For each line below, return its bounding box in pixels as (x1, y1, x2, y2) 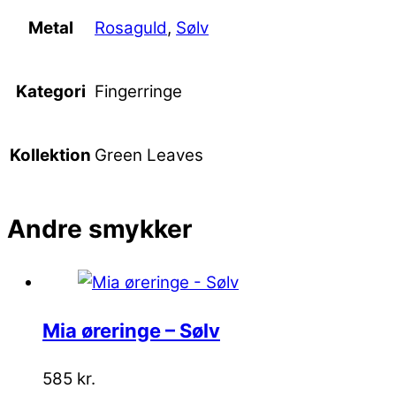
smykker (82, 213, 193, 244)
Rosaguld (95, 18, 167, 39)
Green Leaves (95, 145, 203, 166)
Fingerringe (95, 81, 182, 103)
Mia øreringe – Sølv (42, 319, 220, 343)
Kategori (15, 81, 86, 103)
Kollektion (10, 145, 91, 166)
